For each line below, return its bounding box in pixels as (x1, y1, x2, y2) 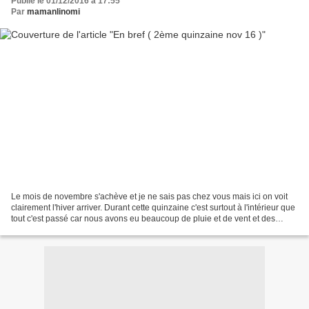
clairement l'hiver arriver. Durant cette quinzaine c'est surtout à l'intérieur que (11, 202, 295, 212)
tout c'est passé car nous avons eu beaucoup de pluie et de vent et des (11, 213, 275, 223)
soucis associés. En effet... (11, 224, 109, 235)
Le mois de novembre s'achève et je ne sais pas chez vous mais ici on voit (11, 191, 288, 201)
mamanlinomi (27, 7, 80, 17)
